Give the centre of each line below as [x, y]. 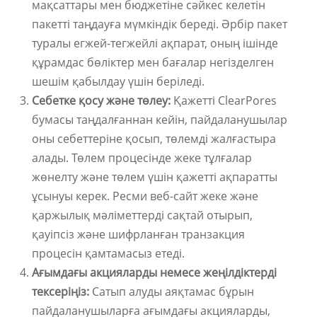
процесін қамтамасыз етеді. [108, 254]
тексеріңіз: [60, 292]
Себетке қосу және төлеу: [101, 101]
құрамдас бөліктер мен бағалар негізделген [153, 63]
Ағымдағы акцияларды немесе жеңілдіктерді [154, 273]
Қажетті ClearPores [224, 101]
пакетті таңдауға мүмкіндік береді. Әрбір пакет [160, 24]
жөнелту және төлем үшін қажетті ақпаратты [155, 177]
